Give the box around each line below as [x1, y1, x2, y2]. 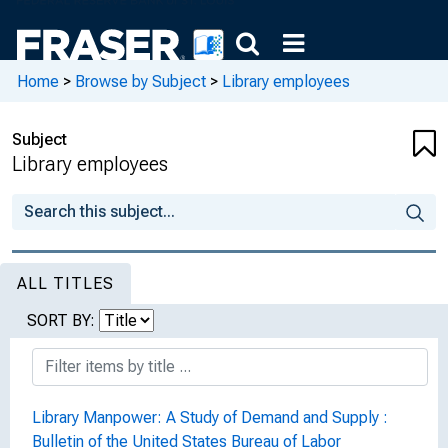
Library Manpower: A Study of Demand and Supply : [32, 408, 388, 427]
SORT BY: [27, 311, 99, 330]
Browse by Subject [75, 71, 206, 91]
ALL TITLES [17, 274, 114, 293]
